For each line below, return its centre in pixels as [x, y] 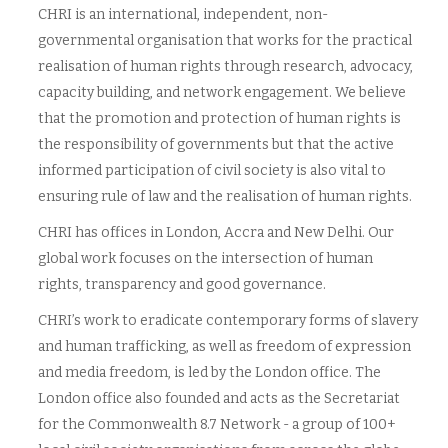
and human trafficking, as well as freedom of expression [224, 346]
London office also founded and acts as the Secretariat [218, 398]
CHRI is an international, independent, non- [182, 14]
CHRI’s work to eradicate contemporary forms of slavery [227, 320]
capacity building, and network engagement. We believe [221, 92]
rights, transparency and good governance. [181, 284]
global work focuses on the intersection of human [205, 258]
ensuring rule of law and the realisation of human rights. [224, 196]
